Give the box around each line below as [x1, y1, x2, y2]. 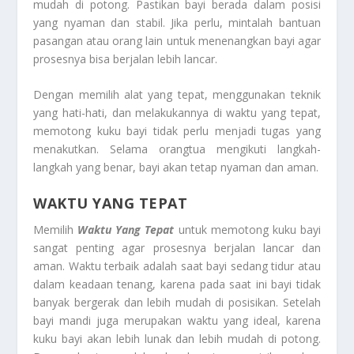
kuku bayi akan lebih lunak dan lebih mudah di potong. [33, 330, 321, 346]
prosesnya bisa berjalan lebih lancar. [33, 51, 218, 67]
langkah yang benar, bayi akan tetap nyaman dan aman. [33, 160, 319, 175]
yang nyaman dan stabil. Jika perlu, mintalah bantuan [33, 15, 321, 31]
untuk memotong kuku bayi [174, 221, 321, 237]
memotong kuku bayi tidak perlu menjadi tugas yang [33, 123, 321, 139]
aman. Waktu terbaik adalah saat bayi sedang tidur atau [33, 258, 321, 273]
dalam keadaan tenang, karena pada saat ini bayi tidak [33, 276, 321, 292]
